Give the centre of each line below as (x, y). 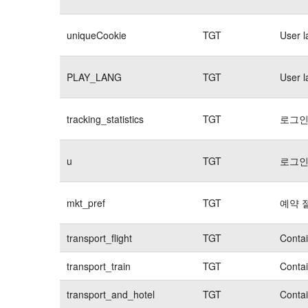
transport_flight (99, 238)
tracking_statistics (105, 119)
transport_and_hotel (111, 294)
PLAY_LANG (94, 77)
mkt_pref (86, 202)
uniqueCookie (97, 35)
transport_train (99, 266)
